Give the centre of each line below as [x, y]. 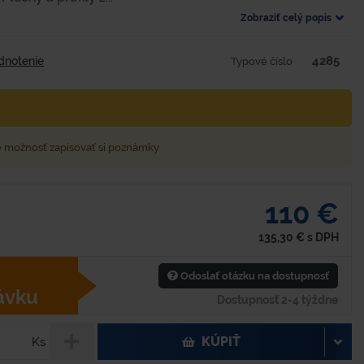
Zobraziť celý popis [286, 18]
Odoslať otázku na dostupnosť [253, 275]
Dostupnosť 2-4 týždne [277, 299]
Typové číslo [262, 61]
